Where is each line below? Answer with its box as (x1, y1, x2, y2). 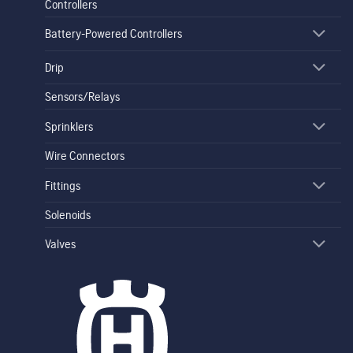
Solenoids (44, 206, 91, 222)
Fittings (44, 177, 80, 193)
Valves (44, 236, 76, 252)
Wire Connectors (44, 148, 124, 164)
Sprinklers (44, 118, 93, 134)
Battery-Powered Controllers (44, 26, 182, 42)
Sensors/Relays (44, 89, 120, 105)
